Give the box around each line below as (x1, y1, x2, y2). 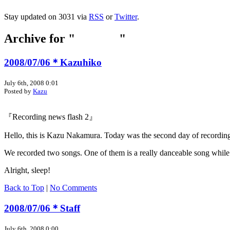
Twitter (114, 12, 137, 22)
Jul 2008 (75, 31, 119, 45)
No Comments (50, 183, 97, 192)
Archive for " (4, 31, 75, 45)
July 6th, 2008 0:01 (4, 79, 59, 87)
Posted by (4, 87, 33, 95)
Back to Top (4, 183, 44, 192)
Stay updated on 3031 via (4, 12, 89, 22)
